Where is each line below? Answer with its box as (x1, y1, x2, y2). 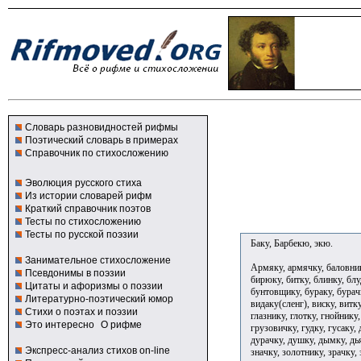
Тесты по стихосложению (25, 216, 141, 227)
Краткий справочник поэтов (25, 203, 151, 214)
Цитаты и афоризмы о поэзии (25, 280, 163, 292)
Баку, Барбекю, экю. (251, 237, 333, 249)
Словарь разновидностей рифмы (25, 122, 178, 133)
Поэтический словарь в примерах (25, 135, 178, 146)
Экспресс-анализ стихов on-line (25, 345, 170, 356)
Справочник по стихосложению (25, 147, 168, 159)
